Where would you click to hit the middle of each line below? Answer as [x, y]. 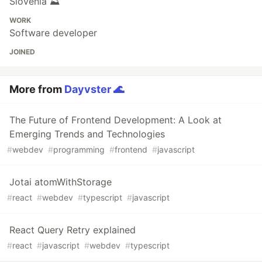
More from [37, 89]
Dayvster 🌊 [94, 89]
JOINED [22, 52]
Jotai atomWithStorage [61, 182]
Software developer [53, 33]
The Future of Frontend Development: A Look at [116, 120]
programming [79, 149]
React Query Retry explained [73, 230]
